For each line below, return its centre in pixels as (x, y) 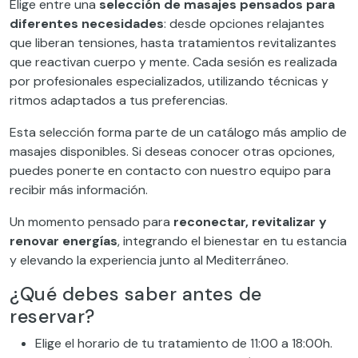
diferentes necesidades (87, 24)
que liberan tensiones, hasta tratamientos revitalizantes (173, 43)
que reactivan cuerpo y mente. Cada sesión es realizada (173, 62)
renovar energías (64, 241)
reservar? (52, 317)
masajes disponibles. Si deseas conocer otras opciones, (172, 152)
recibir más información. (79, 190)
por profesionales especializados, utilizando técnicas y (169, 82)
